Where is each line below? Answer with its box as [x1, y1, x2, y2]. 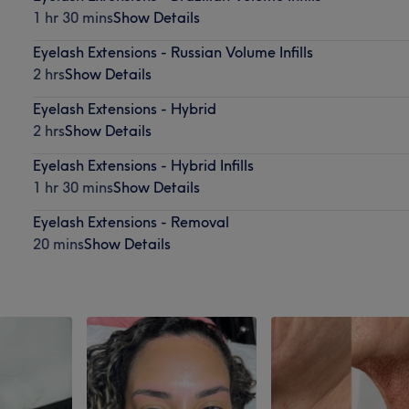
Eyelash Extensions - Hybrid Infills [32, 155, 254, 174]
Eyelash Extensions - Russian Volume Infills [32, 42, 313, 61]
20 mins [32, 234, 84, 253]
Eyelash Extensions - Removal [32, 212, 229, 231]
